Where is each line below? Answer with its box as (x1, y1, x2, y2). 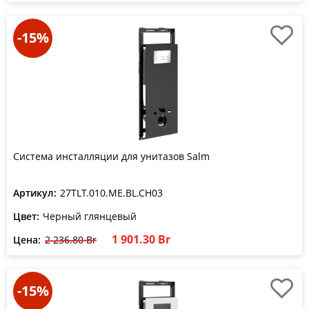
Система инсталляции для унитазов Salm (13, 150, 210, 163)
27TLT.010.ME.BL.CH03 (60, 186, 163, 199)
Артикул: (13, 186, 57, 199)
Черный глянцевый (43, 210, 137, 223)
